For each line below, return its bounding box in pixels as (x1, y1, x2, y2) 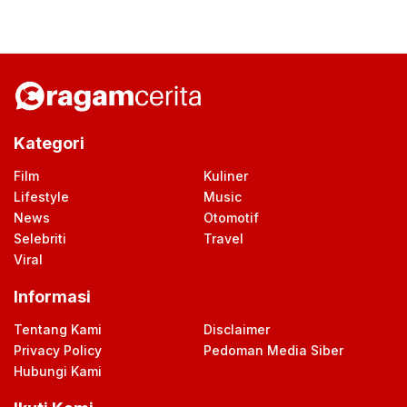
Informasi (14, 287, 91, 306)
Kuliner (203, 168, 248, 184)
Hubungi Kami (14, 363, 102, 379)
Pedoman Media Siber (203, 342, 343, 358)
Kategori (14, 134, 84, 153)
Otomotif (203, 210, 259, 225)
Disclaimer (203, 322, 270, 337)
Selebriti (14, 231, 66, 246)
